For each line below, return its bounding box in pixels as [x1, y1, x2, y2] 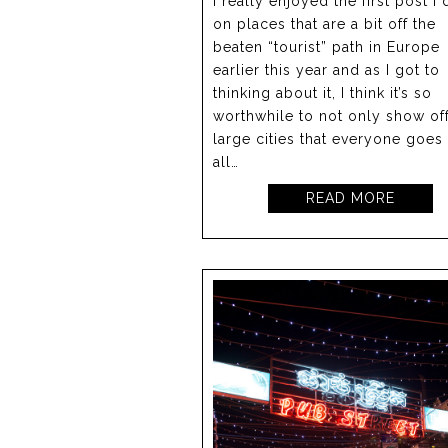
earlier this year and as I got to [213, 62, 440, 79]
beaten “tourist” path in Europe [213, 39, 440, 56]
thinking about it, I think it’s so [213, 85, 432, 102]
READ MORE [306, 190, 396, 207]
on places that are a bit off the [213, 16, 436, 33]
